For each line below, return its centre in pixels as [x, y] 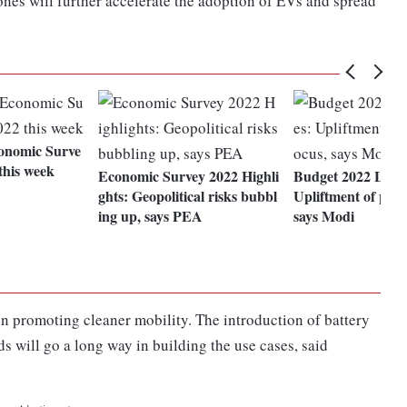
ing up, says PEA [151, 216]
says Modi [324, 216]
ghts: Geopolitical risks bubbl [188, 196]
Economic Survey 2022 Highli [189, 176]
